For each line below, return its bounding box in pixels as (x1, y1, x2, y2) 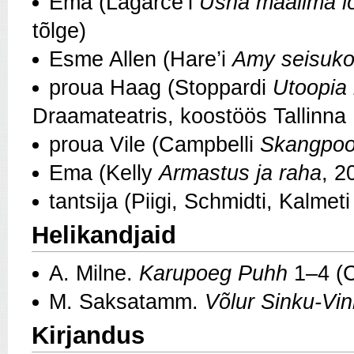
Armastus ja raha (159, 160, 322, 185)
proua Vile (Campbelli (49, 132, 260, 156)
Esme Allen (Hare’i (49, 47, 232, 71)
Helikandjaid (32, 220, 176, 249)
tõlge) (32, 18, 86, 43)
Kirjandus (32, 321, 145, 349)
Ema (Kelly (49, 160, 159, 185)
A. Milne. (49, 261, 139, 285)
